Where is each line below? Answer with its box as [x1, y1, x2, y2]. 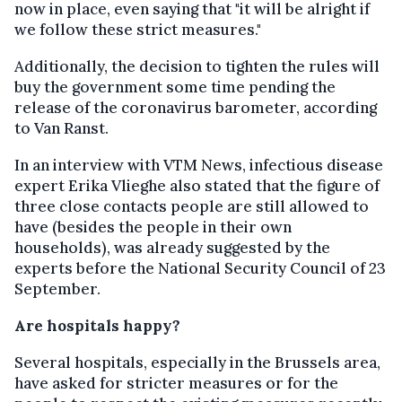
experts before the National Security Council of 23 [14, 258, 386, 278]
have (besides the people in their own [14, 217, 292, 237]
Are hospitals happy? [14, 316, 180, 336]
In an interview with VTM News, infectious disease [14, 155, 383, 175]
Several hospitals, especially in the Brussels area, [14, 353, 380, 372]
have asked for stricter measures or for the [14, 373, 338, 393]
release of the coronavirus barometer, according [14, 98, 377, 118]
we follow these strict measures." [14, 20, 261, 39]
